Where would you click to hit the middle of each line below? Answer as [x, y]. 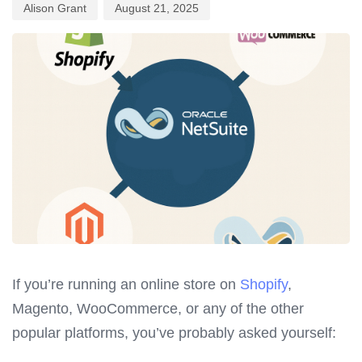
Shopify [264, 285]
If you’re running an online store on [126, 285]
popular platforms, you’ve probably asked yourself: [174, 333]
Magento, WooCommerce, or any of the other [158, 309]
